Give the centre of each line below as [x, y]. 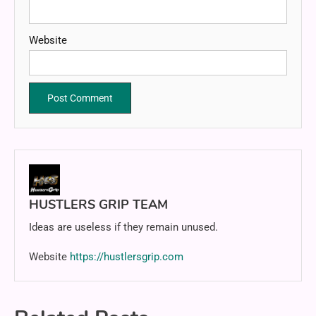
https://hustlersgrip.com [127, 257]
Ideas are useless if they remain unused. [123, 227]
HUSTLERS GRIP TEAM [98, 205]
